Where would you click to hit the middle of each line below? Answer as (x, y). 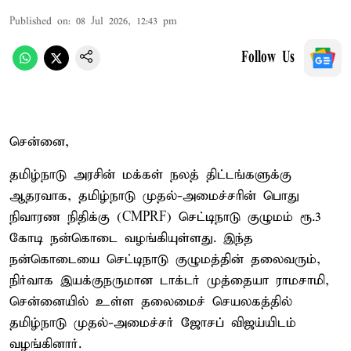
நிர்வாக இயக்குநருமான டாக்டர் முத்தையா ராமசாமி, (169, 280)
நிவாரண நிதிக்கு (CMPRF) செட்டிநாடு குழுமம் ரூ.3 (165, 217)
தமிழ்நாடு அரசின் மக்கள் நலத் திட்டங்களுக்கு (150, 175)
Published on (39, 21)
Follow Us (268, 58)
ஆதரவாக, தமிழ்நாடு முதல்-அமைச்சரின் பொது (154, 196)
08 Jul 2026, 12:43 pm (127, 21)
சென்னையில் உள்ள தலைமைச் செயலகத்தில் (151, 302)
